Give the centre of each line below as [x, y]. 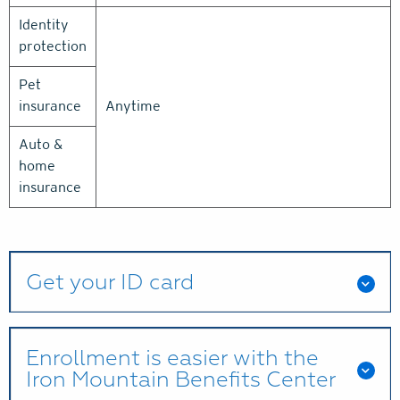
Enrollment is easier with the [172, 358]
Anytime [133, 106]
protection [53, 46]
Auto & [41, 144]
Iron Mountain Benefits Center [180, 379]
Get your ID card [109, 282]
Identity [44, 25]
